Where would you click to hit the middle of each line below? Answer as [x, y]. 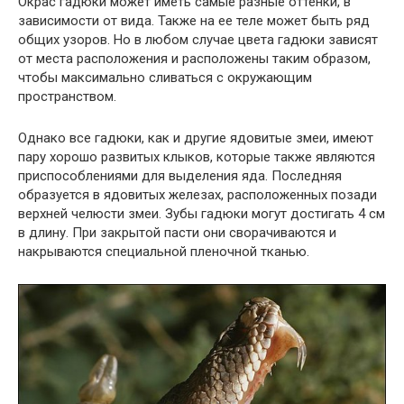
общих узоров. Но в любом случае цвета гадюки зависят [198, 39]
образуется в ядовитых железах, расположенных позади [197, 194]
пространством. [67, 96]
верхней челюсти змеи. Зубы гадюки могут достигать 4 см [202, 213]
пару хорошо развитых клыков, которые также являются [197, 156]
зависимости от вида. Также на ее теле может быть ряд [194, 20]
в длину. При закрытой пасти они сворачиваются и [177, 232]
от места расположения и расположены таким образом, [194, 58]
